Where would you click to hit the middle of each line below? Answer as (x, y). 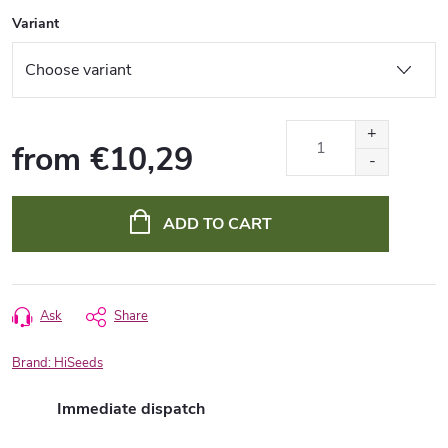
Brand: (33, 363)
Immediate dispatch (131, 409)
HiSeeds (78, 363)
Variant (35, 23)
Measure (37, 188)
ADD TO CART (217, 224)
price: (27, 213)
